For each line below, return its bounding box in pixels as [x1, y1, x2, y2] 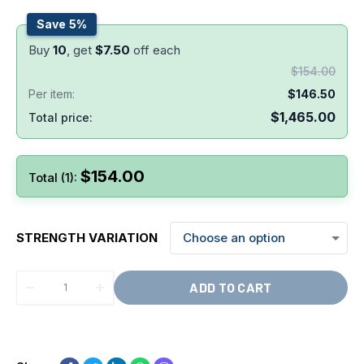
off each [130, 41, 180, 58]
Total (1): [28, 169, 77, 185]
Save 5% [37, 16, 87, 31]
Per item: [28, 86, 75, 101]
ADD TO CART [189, 279, 272, 295]
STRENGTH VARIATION [16, 229, 158, 245]
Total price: [28, 110, 93, 124]
